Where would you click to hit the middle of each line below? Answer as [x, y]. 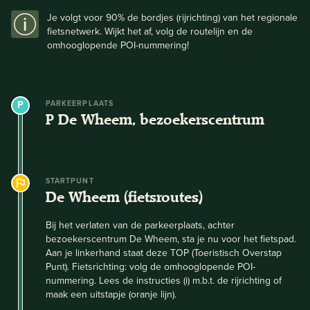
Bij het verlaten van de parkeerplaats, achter [140, 225]
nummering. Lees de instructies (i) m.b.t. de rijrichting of [164, 280]
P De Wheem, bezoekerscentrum [155, 120]
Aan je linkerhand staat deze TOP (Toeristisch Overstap [164, 253]
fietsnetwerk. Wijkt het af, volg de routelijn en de [150, 31]
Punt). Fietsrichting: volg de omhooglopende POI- [151, 266]
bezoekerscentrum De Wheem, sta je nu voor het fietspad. [171, 239]
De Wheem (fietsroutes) [124, 197]
